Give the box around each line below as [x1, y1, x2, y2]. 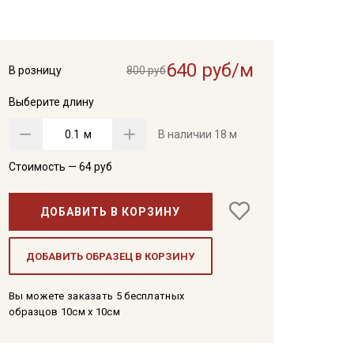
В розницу [8, 64, 62, 77]
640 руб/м [165, 59, 254, 81]
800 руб [126, 64, 166, 77]
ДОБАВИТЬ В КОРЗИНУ [40, 205, 181, 218]
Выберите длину [8, 96, 94, 108]
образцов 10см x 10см [8, 306, 120, 318]
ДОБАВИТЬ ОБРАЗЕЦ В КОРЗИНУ [26, 250, 195, 262]
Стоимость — [8, 160, 79, 173]
